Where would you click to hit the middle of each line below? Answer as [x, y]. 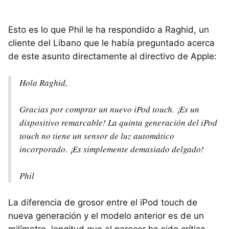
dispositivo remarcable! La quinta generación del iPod [118, 123]
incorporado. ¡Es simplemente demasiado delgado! [112, 149]
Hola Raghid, [43, 83]
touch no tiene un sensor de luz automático [97, 136]
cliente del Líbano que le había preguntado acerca [111, 43]
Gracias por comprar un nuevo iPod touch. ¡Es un [109, 109]
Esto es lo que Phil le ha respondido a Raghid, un [109, 30]
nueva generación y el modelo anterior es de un [106, 216]
